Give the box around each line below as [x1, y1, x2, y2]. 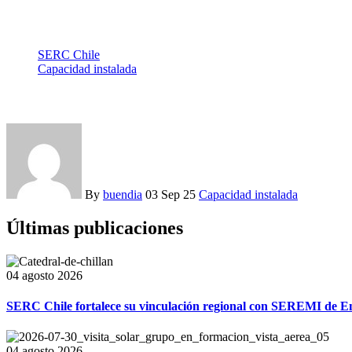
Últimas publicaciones [6, 217, 183, 238]
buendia [103, 188, 142, 201]
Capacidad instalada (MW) [38, 76, 170, 90]
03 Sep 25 [145, 188, 199, 201]
